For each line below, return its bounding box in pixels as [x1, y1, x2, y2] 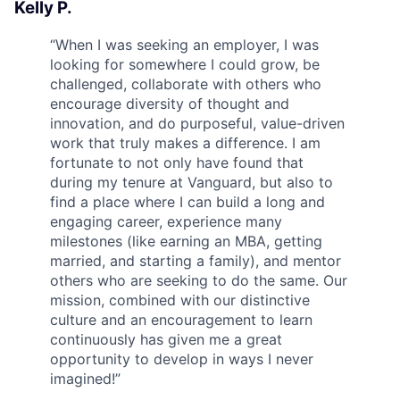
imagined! [50, 369, 115, 387]
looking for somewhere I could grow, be [50, 54, 320, 73]
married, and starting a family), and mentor [50, 251, 341, 270]
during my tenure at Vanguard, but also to [50, 172, 333, 191]
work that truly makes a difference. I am [50, 133, 321, 152]
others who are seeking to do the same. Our [50, 271, 347, 289]
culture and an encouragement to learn [50, 310, 312, 329]
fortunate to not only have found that [50, 153, 304, 171]
